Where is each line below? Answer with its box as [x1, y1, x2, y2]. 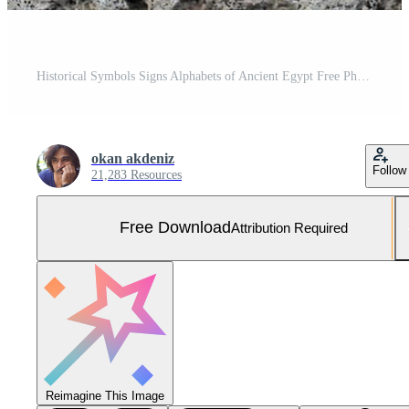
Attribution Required [231, 220, 348, 236]
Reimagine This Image [46, 388, 164, 403]
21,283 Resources [91, 167, 182, 182]
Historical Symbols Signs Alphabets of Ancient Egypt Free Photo [357, 68, 370, 83]
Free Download [120, 218, 231, 237]
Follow [372, 163, 406, 177]
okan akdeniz [91, 150, 174, 166]
